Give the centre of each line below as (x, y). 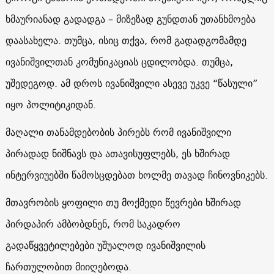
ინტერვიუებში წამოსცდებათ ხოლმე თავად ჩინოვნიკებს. (136, 175)
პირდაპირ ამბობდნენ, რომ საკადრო (93, 224)
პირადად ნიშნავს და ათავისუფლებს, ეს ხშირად (117, 153)
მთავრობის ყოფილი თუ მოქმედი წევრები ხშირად (123, 202)
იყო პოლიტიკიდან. (50, 104)
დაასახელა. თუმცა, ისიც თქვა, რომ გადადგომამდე (126, 40)
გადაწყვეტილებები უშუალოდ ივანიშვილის (105, 245)
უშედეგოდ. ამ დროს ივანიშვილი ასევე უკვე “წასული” (131, 83)
